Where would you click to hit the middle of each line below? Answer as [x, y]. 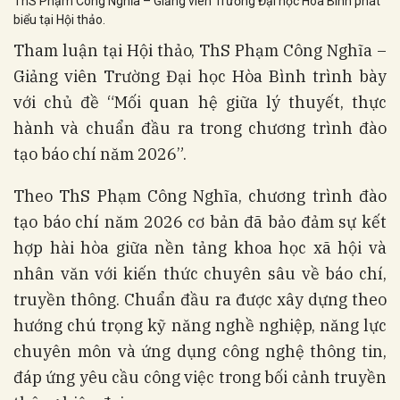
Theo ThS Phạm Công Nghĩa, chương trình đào [200, 196]
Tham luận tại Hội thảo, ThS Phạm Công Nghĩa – [200, 50]
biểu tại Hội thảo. [59, 19]
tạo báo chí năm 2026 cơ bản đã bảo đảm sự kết [200, 221]
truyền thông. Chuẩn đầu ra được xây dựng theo [200, 299]
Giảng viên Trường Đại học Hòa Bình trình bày [200, 76]
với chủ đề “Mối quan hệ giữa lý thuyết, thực [200, 102]
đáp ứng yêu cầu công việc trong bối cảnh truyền [200, 377]
